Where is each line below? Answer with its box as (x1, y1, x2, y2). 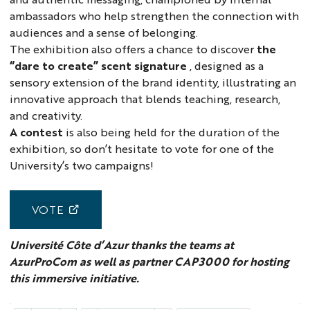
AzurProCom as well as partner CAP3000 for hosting (10, 253, 290, 268)
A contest (10, 124, 64, 139)
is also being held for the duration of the (63, 124, 280, 139)
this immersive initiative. (10, 270, 140, 285)
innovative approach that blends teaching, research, (10, 91, 281, 106)
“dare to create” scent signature (10, 57, 188, 73)
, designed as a (187, 57, 264, 73)
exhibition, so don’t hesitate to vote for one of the (10, 140, 275, 156)
